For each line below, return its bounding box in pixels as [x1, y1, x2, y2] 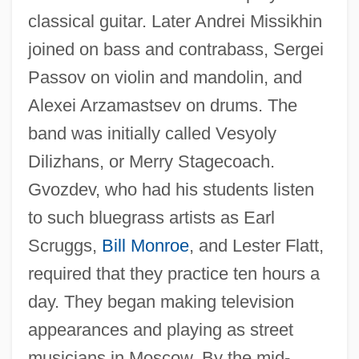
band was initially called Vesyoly [27, 123, 276, 143]
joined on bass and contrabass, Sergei [27, 38, 324, 59]
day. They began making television [27, 291, 294, 312]
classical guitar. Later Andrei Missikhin [27, 10, 322, 31]
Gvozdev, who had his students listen [27, 179, 314, 200]
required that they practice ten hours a [27, 263, 320, 284]
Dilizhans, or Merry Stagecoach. [27, 151, 275, 171]
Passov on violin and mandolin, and [27, 67, 302, 87]
